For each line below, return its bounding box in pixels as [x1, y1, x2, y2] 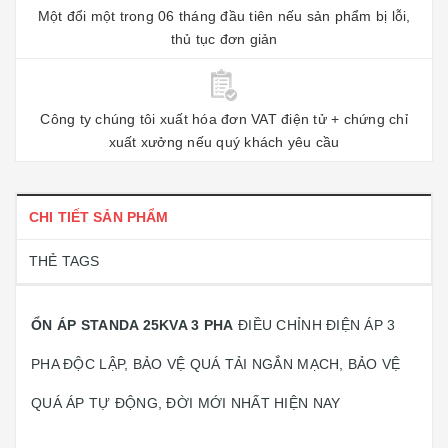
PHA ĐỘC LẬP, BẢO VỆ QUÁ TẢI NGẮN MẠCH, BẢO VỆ [31, 356, 401, 372]
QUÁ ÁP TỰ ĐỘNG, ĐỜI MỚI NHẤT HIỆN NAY [31, 395, 341, 411]
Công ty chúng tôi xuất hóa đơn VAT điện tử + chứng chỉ [40, 111, 408, 127]
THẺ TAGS [29, 253, 100, 269]
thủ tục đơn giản [170, 31, 278, 47]
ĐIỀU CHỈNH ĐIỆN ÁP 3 [233, 317, 396, 333]
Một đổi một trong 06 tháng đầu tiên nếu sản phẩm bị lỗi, [37, 8, 411, 24]
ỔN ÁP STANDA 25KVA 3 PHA [31, 317, 234, 333]
